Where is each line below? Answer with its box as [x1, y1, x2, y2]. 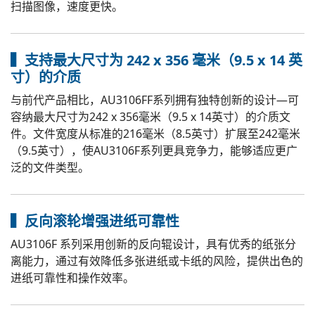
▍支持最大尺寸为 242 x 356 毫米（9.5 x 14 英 [11, 51, 302, 70]
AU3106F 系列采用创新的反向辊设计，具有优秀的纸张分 [11, 236, 296, 252]
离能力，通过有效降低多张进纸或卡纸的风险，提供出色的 [11, 253, 303, 269]
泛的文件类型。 [11, 160, 89, 175]
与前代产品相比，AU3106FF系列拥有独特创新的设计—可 [11, 92, 299, 108]
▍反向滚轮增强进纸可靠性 [11, 212, 179, 231]
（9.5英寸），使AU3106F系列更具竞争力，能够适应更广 [11, 143, 297, 158]
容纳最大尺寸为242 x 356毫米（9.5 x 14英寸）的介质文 [11, 109, 290, 124]
